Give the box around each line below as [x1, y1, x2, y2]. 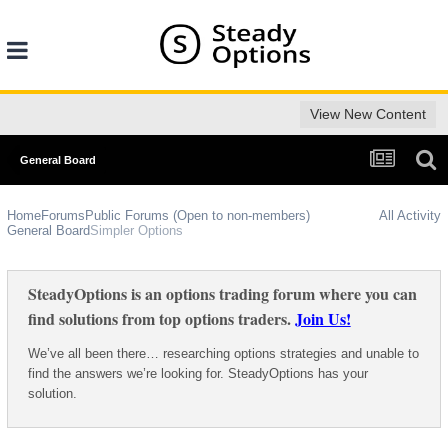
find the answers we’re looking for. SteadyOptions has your [27, 366, 368, 382]
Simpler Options [89, 223, 183, 239]
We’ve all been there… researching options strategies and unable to [27, 346, 419, 362]
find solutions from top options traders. [27, 307, 295, 331]
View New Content [310, 106, 427, 123]
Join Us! [294, 307, 351, 331]
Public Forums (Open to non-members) [84, 208, 310, 224]
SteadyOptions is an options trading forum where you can [27, 282, 417, 306]
